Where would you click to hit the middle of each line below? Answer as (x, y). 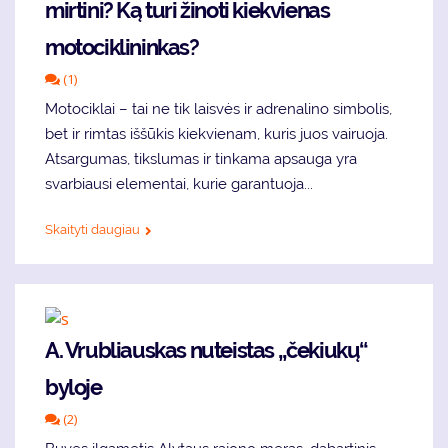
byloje (73, 387)
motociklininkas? (122, 47)
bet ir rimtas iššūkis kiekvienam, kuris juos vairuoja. (216, 134)
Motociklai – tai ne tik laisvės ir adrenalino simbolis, (218, 109)
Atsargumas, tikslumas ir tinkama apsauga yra (201, 159)
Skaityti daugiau (92, 230)
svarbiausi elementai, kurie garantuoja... (179, 184)
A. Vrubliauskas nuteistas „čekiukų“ (207, 350)
